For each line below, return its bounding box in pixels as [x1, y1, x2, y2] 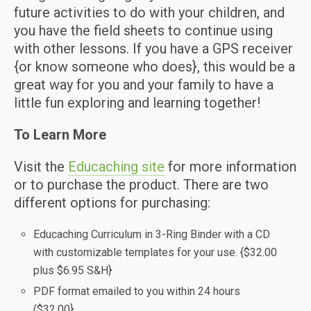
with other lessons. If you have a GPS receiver [14, 40, 293, 57]
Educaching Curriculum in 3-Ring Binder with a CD [33, 227, 271, 241]
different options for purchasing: [14, 194, 210, 211]
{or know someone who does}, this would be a [14, 58, 295, 75]
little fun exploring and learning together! [14, 94, 260, 111]
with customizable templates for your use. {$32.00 [33, 245, 278, 259]
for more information [165, 158, 296, 175]
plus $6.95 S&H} [33, 263, 112, 277]
